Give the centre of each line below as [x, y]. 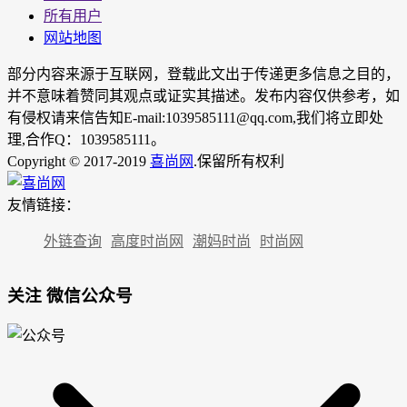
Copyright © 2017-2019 [79, 161]
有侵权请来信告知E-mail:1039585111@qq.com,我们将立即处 [195, 117]
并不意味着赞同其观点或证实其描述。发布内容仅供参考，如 [203, 95]
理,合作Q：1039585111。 [86, 139]
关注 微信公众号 [70, 296]
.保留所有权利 [241, 161]
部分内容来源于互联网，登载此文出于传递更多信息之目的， [203, 74]
